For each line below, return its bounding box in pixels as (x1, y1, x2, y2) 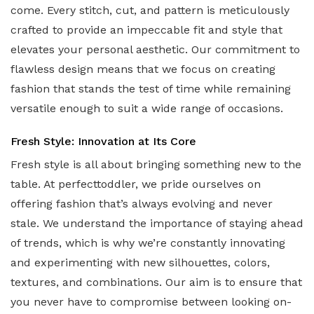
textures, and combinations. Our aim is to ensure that (11, 275, 302, 289)
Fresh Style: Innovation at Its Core (11, 134, 196, 148)
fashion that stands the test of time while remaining (11, 82, 291, 96)
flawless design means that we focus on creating (11, 62, 275, 76)
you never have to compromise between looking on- (11, 294, 292, 308)
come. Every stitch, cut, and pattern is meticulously (11, 4, 289, 18)
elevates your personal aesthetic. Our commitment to (11, 43, 300, 57)
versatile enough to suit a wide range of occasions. (11, 102, 283, 116)
